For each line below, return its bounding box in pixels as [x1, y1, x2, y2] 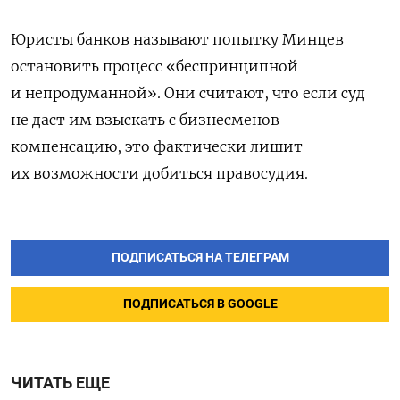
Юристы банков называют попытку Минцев [11, 29, 344, 48]
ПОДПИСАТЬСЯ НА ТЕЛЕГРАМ [111, 249, 289, 265]
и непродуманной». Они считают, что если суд [11, 83, 365, 102]
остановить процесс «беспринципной [11, 56, 298, 75]
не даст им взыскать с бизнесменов [11, 110, 279, 129]
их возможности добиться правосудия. [11, 163, 308, 182]
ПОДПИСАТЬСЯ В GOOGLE [122, 296, 278, 312]
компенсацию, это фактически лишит [11, 137, 303, 155]
